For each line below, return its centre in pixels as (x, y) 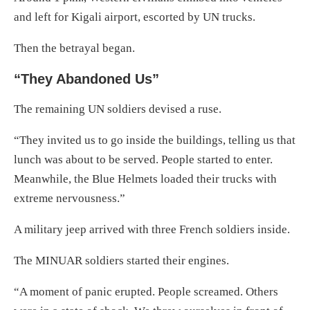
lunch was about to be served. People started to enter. (143, 159)
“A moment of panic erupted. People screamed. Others (146, 291)
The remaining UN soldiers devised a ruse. (118, 109)
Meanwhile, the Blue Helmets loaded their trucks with (145, 179)
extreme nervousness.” (70, 198)
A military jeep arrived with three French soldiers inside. (152, 229)
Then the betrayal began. (74, 48)
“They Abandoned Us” (86, 79)
